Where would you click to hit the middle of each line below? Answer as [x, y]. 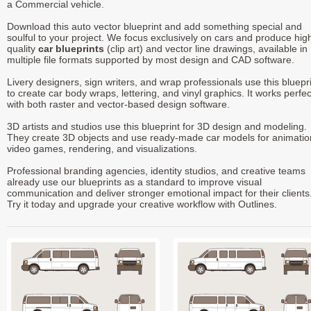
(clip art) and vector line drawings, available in [206, 49]
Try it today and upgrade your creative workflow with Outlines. [142, 204]
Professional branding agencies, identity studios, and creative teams [156, 171]
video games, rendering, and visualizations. [102, 149]
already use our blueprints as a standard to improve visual [134, 182]
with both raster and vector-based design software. [118, 104]
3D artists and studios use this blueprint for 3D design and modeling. [157, 127]
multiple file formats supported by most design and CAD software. [151, 60]
